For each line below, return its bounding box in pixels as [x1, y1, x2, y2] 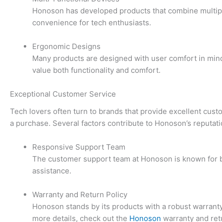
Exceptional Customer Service [10, 89, 116, 99]
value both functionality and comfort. [32, 65, 161, 75]
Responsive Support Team [32, 142, 125, 152]
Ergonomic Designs [32, 42, 101, 52]
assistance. [32, 166, 71, 175]
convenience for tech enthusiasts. [32, 18, 151, 28]
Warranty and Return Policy [32, 189, 127, 199]
